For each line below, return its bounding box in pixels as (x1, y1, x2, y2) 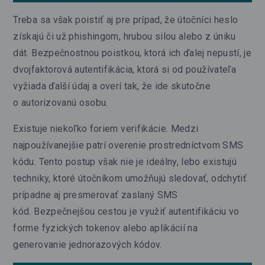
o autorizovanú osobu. (13, 96, 108, 108)
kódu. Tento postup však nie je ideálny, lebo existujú (13, 156, 237, 167)
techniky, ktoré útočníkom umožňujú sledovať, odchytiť (13, 172, 247, 184)
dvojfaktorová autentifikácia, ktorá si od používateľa (13, 63, 236, 75)
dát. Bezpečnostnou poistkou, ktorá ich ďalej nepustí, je (13, 47, 252, 59)
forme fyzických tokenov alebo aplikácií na (13, 222, 198, 234)
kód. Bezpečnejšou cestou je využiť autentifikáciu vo (13, 205, 240, 217)
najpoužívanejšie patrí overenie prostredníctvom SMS (13, 139, 244, 151)
